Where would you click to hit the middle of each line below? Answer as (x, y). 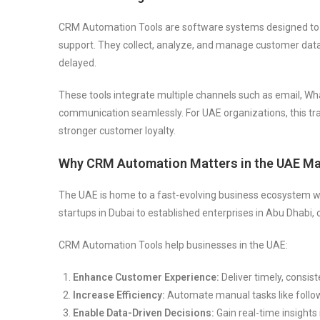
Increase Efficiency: (119, 295)
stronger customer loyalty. (117, 130)
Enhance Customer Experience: (146, 277)
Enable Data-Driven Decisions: (144, 312)
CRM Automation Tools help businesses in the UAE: (173, 245)
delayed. (77, 62)
